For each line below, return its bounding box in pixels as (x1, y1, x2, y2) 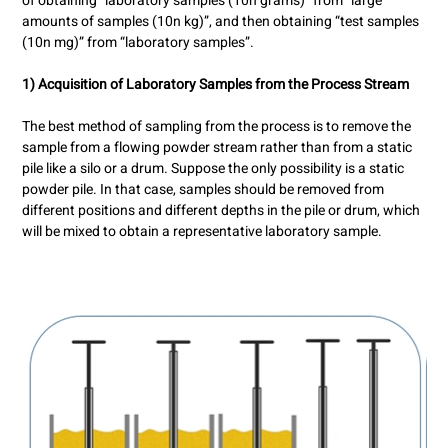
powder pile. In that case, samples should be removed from (21, 179, 384, 201)
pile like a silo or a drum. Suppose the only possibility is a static (21, 158, 404, 180)
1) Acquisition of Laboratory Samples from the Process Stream (21, 74, 409, 96)
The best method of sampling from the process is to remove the (21, 116, 411, 138)
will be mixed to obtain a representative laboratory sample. (21, 221, 382, 243)
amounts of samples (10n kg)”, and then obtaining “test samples (21, 11, 419, 33)
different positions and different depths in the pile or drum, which (21, 200, 420, 222)
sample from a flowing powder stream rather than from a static (21, 137, 412, 159)
